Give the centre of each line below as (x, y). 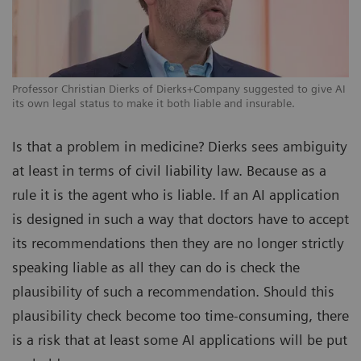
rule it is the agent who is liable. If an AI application (176, 194)
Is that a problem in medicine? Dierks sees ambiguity (180, 146)
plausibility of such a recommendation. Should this (173, 291)
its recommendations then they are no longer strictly (178, 243)
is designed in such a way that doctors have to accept (180, 218)
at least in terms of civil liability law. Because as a (169, 170)
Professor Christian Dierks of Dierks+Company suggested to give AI (179, 88)
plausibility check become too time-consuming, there (180, 315)
